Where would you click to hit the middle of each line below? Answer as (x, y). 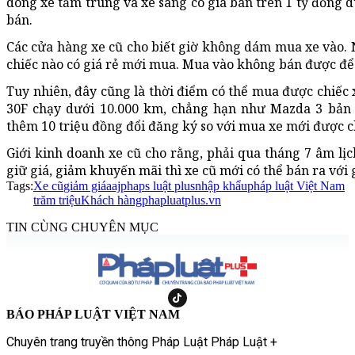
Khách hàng (111, 200)
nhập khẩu (221, 185)
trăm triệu (57, 200)
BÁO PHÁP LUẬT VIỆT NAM (93, 314)
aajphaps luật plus (151, 185)
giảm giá (85, 185)
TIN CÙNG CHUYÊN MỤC (82, 227)
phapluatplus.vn (181, 200)
